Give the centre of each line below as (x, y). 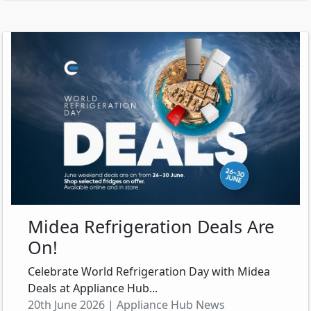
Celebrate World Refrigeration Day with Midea (149, 272)
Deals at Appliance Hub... (93, 288)
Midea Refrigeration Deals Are (151, 227)
